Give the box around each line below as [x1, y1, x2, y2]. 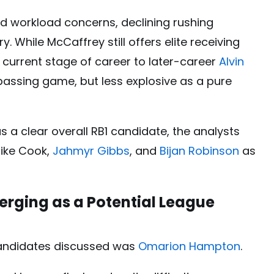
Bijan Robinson [160, 143, 239, 159]
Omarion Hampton [138, 239, 240, 254]
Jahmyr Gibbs [53, 143, 130, 159]
